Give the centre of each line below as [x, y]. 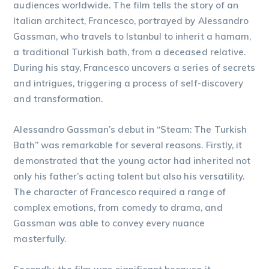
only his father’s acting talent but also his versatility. [129, 176]
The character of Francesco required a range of [119, 192]
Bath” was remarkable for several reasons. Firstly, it [128, 145]
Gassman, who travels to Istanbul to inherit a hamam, [132, 36]
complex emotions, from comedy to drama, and [118, 207]
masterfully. [40, 238]
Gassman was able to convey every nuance [109, 223]
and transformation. [58, 98]
